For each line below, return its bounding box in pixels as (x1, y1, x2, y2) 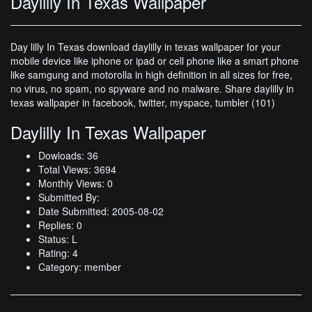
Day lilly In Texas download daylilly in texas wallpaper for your (10, 39, 281, 54)
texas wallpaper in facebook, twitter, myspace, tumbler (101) (10, 95, 275, 109)
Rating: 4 (38, 245, 78, 260)
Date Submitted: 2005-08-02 (38, 203, 164, 218)
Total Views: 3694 (38, 162, 116, 176)
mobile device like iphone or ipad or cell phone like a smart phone (10, 53, 299, 68)
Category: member (38, 259, 121, 274)
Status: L (38, 231, 77, 246)
